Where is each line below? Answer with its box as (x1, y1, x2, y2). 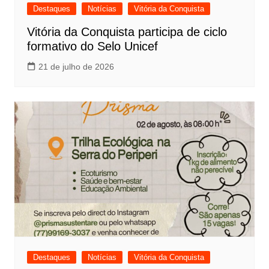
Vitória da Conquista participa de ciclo (26, 25, 227, 39)
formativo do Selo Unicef (26, 40, 158, 53)
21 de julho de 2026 (38, 62, 114, 72)
